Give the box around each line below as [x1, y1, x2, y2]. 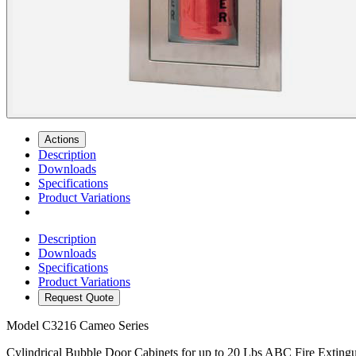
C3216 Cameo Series [42, 319, 149, 333]
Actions [44, 133, 79, 146]
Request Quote [44, 292, 114, 304]
